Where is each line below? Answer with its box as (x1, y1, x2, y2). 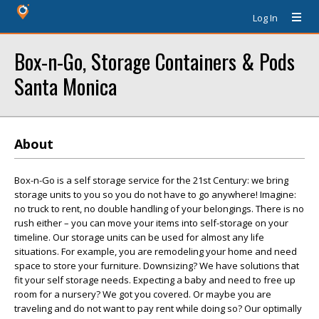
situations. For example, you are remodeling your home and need (14, 245, 297, 258)
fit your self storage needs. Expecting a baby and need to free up (14, 273, 296, 286)
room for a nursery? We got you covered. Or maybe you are (14, 288, 271, 300)
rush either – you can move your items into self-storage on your (14, 216, 288, 229)
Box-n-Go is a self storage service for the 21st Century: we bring (14, 174, 288, 187)
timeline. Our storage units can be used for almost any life (14, 231, 264, 244)
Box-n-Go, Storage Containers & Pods (14, 46, 295, 76)
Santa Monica (14, 70, 117, 101)
